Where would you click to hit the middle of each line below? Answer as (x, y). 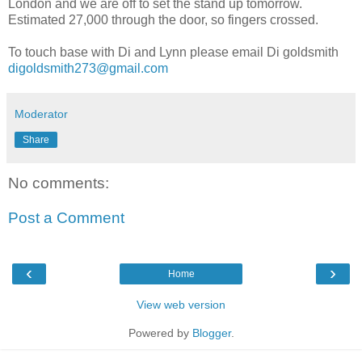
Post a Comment (66, 218)
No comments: (59, 183)
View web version (181, 304)
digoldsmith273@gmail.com (88, 68)
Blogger (211, 333)
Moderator (41, 114)
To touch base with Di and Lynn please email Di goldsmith (173, 52)
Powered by (160, 333)
